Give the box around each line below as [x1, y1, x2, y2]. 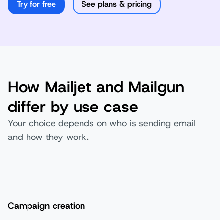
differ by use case [8, 96, 138, 117]
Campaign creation [8, 200, 85, 212]
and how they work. [8, 131, 89, 143]
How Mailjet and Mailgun [8, 77, 184, 97]
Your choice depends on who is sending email [8, 117, 195, 129]
